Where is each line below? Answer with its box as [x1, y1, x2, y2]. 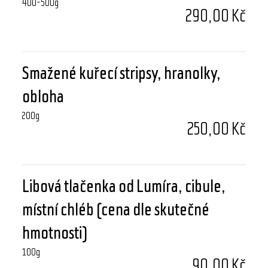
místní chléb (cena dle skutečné [22, 202, 210, 220]
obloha [22, 89, 65, 107]
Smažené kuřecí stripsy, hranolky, [22, 65, 221, 84]
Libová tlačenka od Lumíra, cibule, [22, 178, 226, 197]
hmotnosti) [22, 225, 88, 243]
